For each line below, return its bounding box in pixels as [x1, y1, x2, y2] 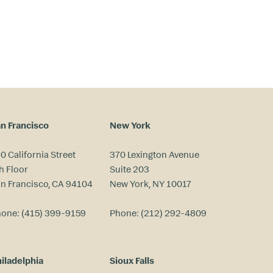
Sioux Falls [109, 254, 154, 266]
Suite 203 [109, 163, 149, 175]
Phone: [109, 207, 141, 219]
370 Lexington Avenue [109, 148, 199, 160]
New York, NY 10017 [109, 177, 191, 190]
